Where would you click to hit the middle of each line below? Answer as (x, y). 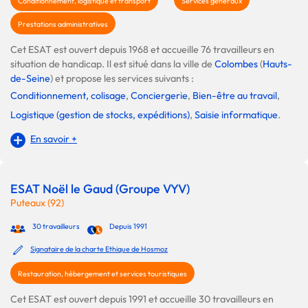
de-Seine (30, 79)
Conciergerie (159, 96)
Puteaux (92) (37, 203)
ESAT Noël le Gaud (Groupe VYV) (100, 189)
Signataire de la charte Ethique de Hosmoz (99, 249)
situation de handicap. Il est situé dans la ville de (112, 64)
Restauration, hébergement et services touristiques (102, 274)
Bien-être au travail (235, 96)
